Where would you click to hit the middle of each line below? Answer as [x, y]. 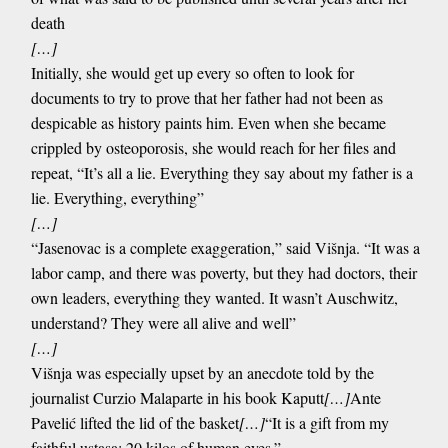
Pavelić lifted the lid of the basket [134, 423]
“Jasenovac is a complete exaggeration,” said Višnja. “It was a [225, 248]
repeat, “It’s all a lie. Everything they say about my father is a [221, 173]
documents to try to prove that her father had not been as [206, 98]
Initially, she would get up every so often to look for [192, 73]
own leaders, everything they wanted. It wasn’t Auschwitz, [214, 298]
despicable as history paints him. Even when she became [208, 123]
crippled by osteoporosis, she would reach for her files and [213, 148]
